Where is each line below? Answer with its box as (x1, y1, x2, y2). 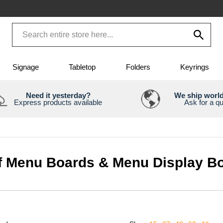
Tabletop (69, 63, 96, 72)
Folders (125, 63, 150, 72)
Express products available (14, 98, 102, 107)
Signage (12, 63, 39, 72)
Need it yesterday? (25, 91, 91, 100)
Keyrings (180, 63, 209, 72)
